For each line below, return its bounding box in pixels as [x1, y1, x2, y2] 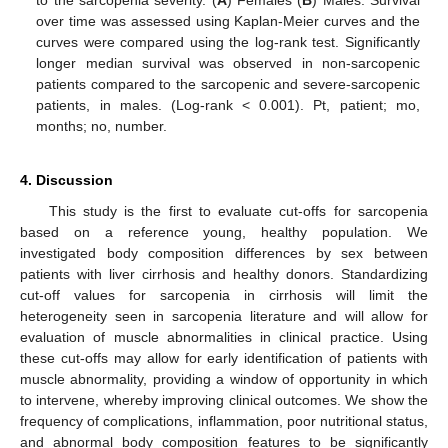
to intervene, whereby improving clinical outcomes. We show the [20, 391, 428, 408]
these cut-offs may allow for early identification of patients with [20, 349, 428, 366]
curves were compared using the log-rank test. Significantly [36, 33, 420, 50]
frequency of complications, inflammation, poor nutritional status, [20, 412, 428, 429]
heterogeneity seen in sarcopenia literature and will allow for [20, 307, 428, 324]
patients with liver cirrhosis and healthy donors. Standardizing [20, 265, 428, 282]
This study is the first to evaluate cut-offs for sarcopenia [48, 202, 428, 219]
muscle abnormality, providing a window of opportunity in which [20, 370, 428, 387]
